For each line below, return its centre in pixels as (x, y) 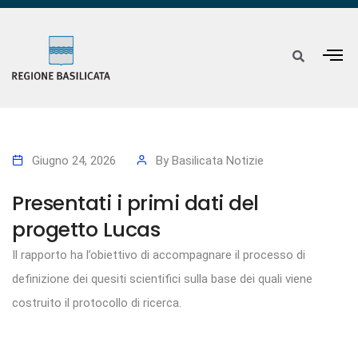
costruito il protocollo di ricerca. (97, 303)
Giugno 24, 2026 (74, 161)
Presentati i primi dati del (135, 203)
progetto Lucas (86, 230)
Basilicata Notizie (218, 161)
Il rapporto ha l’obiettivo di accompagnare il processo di (159, 255)
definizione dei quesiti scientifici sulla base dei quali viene (162, 279)
